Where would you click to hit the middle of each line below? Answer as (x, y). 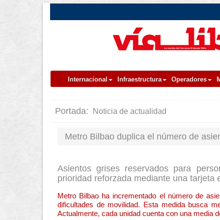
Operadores (189, 79)
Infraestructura (139, 79)
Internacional (88, 79)
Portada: (73, 111)
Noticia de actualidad (129, 111)
